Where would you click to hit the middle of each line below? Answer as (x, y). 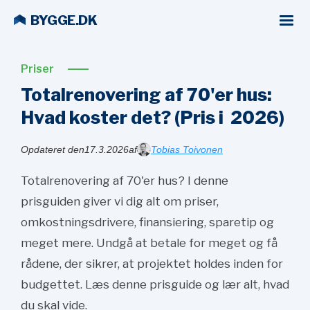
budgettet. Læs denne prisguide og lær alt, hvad (155, 284)
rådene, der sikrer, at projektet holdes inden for (152, 264)
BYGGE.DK (64, 20)
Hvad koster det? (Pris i (124, 117)
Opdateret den (53, 149)
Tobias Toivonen (187, 149)
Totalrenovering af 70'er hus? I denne (125, 181)
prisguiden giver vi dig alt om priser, (120, 201)
